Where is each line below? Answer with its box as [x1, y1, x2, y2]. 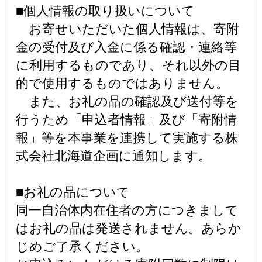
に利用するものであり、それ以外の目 [16, 58, 241, 73]
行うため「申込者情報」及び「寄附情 [16, 112, 237, 127]
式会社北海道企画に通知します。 [16, 149, 211, 163]
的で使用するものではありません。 [16, 76, 229, 91]
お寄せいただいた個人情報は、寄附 [16, 22, 239, 36]
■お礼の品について [16, 185, 130, 199]
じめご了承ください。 [16, 239, 149, 254]
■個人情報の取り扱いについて [16, 4, 195, 18]
